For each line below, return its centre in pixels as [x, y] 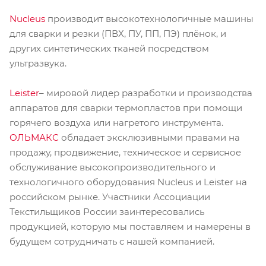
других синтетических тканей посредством [109, 49]
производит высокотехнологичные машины [149, 19]
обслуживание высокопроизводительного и [113, 167]
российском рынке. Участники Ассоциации [110, 197]
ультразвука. [38, 64]
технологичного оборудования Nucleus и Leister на [128, 182]
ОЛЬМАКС [34, 138]
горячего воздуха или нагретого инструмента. [116, 123]
